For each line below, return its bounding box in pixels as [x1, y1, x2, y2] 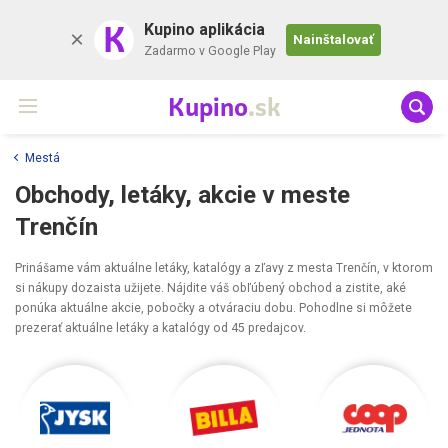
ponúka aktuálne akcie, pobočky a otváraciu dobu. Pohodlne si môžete [15, 300, 412, 315]
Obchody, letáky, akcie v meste [15, 179, 350, 209]
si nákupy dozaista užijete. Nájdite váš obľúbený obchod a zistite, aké [15, 280, 406, 295]
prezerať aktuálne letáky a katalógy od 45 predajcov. [15, 320, 306, 335]
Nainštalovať [293, 32, 374, 47]
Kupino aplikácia [144, 20, 265, 39]
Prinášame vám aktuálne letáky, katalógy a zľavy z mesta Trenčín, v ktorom [15, 260, 433, 275]
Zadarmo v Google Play [144, 44, 276, 58]
